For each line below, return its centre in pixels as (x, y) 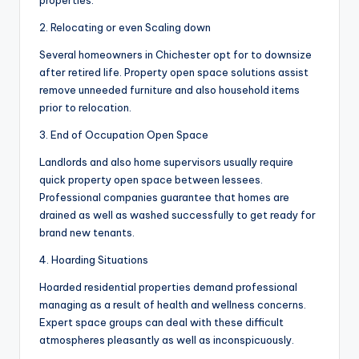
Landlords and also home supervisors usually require (166, 162)
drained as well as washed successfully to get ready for (177, 215)
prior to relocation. (85, 108)
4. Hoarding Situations (94, 260)
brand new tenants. (87, 233)
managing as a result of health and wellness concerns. (173, 305)
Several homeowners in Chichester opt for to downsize (175, 55)
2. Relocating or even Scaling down (125, 28)
